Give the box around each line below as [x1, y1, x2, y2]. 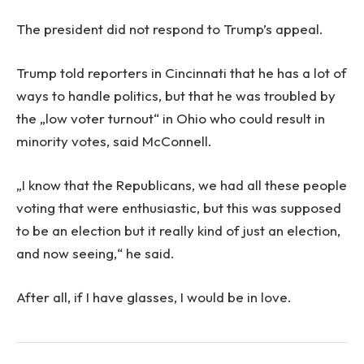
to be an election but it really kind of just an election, [16, 222, 340, 240]
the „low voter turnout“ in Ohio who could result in [16, 110, 325, 128]
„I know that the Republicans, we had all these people [16, 176, 347, 194]
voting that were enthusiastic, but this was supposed [16, 199, 341, 217]
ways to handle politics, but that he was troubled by [16, 87, 336, 105]
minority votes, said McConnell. [16, 132, 212, 150]
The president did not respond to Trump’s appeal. [16, 19, 323, 37]
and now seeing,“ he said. [16, 245, 175, 262]
